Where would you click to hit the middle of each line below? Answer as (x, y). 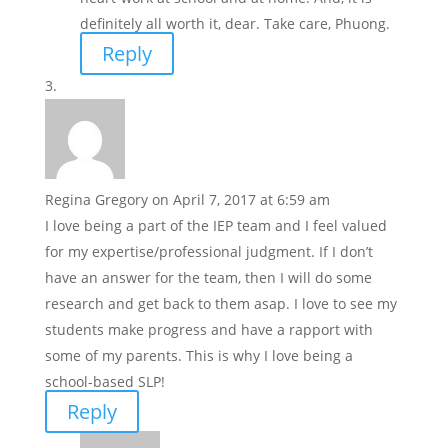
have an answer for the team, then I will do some (208, 278)
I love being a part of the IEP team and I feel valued (215, 226)
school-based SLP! (104, 382)
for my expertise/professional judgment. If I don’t (208, 252)
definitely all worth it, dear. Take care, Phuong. (234, 24)
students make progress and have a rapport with (208, 330)
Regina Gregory (96, 200)
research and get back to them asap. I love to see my (220, 304)
